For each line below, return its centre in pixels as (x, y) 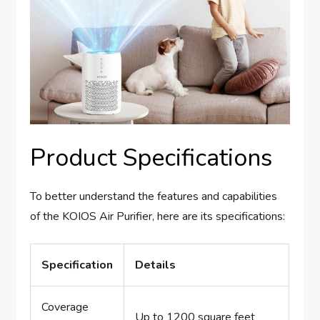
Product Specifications (151, 157)
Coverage (65, 307)
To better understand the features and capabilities (154, 196)
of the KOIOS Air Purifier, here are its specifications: (158, 216)
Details (156, 265)
